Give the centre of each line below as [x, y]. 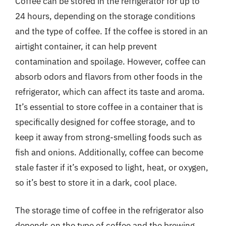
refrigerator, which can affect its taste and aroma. [110, 92]
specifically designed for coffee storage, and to [105, 122]
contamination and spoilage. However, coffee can [110, 61]
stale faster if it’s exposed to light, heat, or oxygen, [112, 167]
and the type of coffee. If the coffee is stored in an [111, 31]
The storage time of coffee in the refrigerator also [109, 210]
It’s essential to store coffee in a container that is [109, 107]
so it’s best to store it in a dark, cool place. [96, 182]
